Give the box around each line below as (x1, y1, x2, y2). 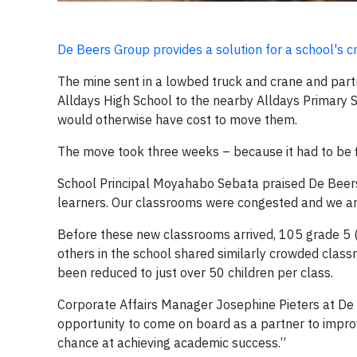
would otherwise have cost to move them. (57, 112, 297, 128)
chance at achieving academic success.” (57, 335, 286, 351)
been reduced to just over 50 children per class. (57, 265, 333, 281)
